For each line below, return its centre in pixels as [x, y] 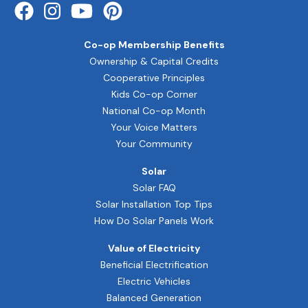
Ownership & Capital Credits [154, 61]
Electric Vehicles [154, 281]
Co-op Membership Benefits [154, 44]
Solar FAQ [154, 187]
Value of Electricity [154, 248]
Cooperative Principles [154, 77]
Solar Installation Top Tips [154, 204]
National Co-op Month [154, 110]
